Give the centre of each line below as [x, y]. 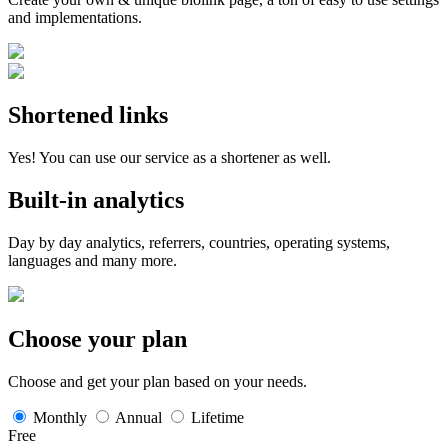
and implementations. [75, 17]
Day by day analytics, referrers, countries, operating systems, [199, 243]
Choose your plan [97, 339]
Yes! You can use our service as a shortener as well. [169, 158]
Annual [139, 417]
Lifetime [215, 417]
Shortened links [88, 115]
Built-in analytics [96, 200]
